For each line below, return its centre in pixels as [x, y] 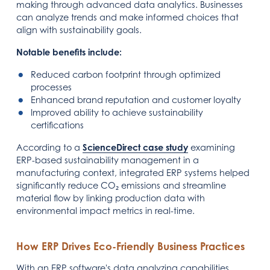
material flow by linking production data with [111, 198]
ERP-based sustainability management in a [108, 160]
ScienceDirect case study [136, 147]
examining [212, 147]
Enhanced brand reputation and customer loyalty [136, 99]
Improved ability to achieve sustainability [117, 112]
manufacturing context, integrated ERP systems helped [133, 172]
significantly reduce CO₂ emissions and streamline [121, 185]
